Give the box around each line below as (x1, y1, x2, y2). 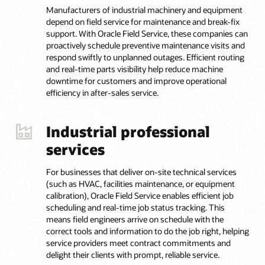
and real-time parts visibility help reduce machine (46, 63, 223, 75)
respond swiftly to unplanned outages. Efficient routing (46, 51, 244, 63)
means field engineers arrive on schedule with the (46, 214, 224, 225)
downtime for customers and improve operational (46, 75, 227, 87)
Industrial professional (46, 122, 210, 141)
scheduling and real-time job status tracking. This (46, 202, 225, 214)
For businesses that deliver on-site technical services (46, 166, 237, 178)
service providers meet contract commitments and (46, 237, 231, 249)
